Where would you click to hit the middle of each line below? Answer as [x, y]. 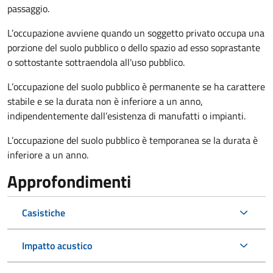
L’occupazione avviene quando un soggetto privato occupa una [136, 33]
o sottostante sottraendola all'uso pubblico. [96, 62]
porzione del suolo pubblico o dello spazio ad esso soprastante [134, 47]
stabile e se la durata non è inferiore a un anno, [105, 101]
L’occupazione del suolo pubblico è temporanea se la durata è [133, 140]
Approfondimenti [69, 181]
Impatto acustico [57, 245]
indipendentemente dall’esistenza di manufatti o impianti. [128, 115]
